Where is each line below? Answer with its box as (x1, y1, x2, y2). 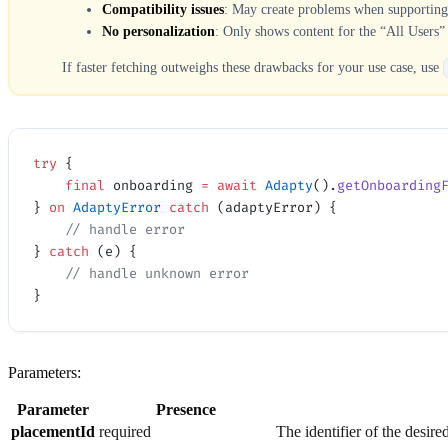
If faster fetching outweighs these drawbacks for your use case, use (61, 59, 443, 75)
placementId (11, 423, 95, 441)
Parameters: (8, 364, 81, 382)
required (99, 423, 151, 441)
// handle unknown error (65, 265, 249, 283)
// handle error (65, 221, 185, 239)
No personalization (101, 23, 215, 39)
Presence (155, 401, 216, 419)
